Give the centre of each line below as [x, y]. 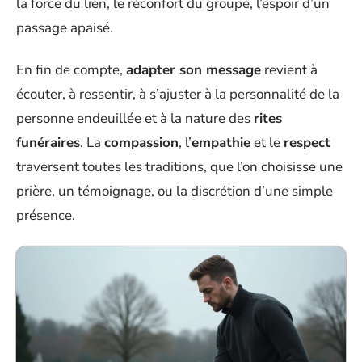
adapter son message [194, 70]
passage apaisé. [65, 27]
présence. [46, 215]
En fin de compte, [71, 70]
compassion [141, 143]
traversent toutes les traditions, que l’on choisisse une [179, 167]
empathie [221, 143]
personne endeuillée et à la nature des [135, 118]
